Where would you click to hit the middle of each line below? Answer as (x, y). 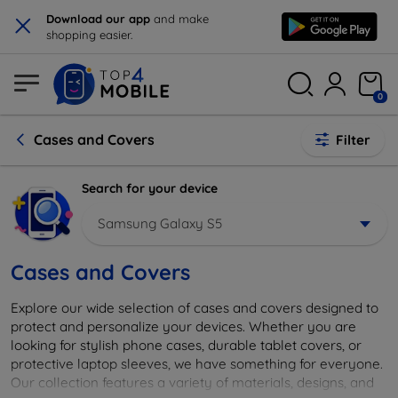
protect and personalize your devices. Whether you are (183, 326)
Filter (353, 140)
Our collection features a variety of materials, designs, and (192, 382)
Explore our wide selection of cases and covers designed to (195, 307)
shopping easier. (89, 35)
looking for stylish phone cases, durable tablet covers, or (186, 345)
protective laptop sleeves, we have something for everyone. (197, 363)
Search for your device (150, 188)
